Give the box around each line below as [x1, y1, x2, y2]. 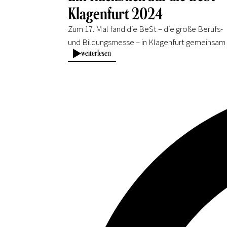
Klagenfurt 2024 [68, 3, 163, 23]
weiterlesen [81, 48, 111, 58]
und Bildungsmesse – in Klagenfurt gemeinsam [68, 36, 226, 48]
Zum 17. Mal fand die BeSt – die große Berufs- [68, 23, 223, 34]
